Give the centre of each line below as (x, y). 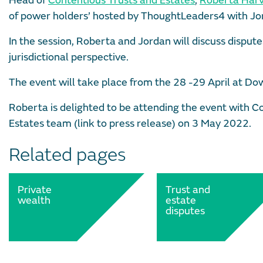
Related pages (68, 155)
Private (35, 190)
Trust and (188, 190)
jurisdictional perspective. (69, 58)
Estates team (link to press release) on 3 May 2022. (130, 124)
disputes (185, 211)
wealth (34, 201)
